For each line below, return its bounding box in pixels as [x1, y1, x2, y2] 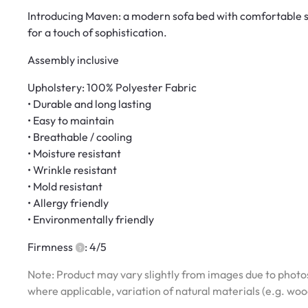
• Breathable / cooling [27, 130, 132, 144]
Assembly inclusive [27, 53, 119, 67]
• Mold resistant [27, 179, 102, 194]
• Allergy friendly [27, 196, 109, 210]
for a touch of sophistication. [27, 25, 167, 40]
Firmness [27, 240, 73, 254]
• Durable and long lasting [27, 97, 151, 111]
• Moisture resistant [27, 146, 121, 161]
